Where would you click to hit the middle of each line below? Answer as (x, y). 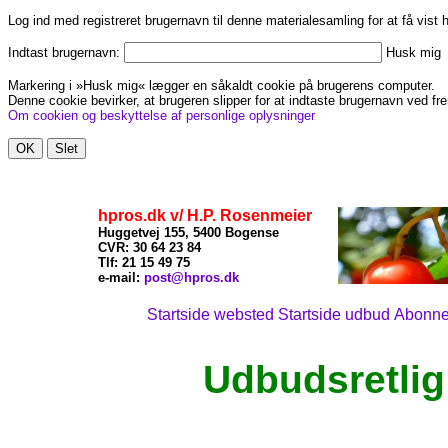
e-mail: (121, 277)
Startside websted (210, 314)
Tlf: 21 (117, 262)
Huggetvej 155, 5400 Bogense (188, 232)
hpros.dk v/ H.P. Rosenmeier (205, 215)
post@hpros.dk (191, 277)
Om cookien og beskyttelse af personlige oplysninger (161, 115)
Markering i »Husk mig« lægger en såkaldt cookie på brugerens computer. (221, 85)
